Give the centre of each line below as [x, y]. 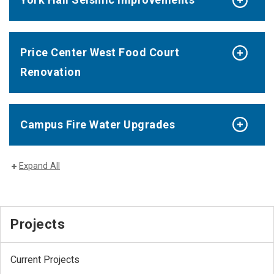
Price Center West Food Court [100, 52]
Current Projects [45, 260]
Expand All [39, 166]
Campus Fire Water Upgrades [98, 124]
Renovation [50, 72]
